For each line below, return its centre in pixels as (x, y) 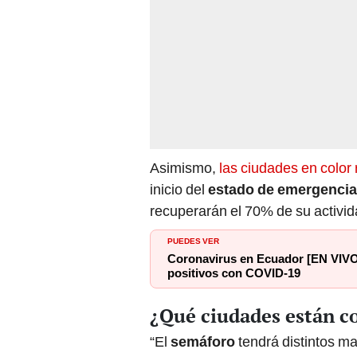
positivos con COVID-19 (234, 274)
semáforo (204, 342)
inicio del (179, 190)
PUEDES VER (193, 240)
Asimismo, (183, 168)
